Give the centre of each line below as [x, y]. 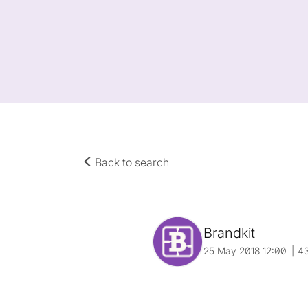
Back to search [131, 162]
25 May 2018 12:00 [245, 251]
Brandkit [230, 233]
